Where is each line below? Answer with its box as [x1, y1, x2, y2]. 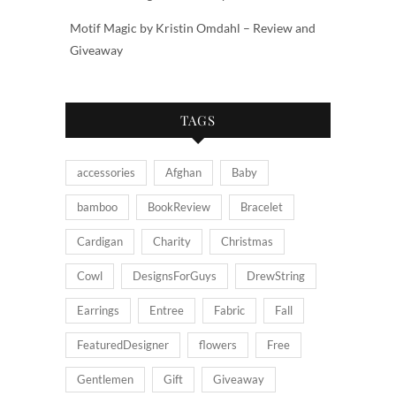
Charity [153, 233, 191, 248]
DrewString [247, 268, 305, 283]
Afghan [165, 164, 202, 179]
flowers [199, 337, 237, 352]
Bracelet [240, 199, 283, 214]
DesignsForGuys [133, 268, 217, 283]
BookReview [148, 199, 210, 214]
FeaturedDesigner [77, 337, 169, 352]
